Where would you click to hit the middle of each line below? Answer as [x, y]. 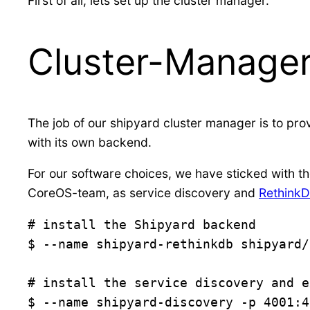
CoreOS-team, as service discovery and [143, 193]
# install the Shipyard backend [142, 225]
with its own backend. [90, 142]
